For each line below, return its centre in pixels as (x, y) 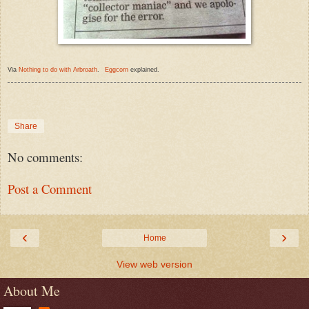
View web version (154, 264)
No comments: (45, 157)
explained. (144, 69)
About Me (32, 290)
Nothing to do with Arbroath (58, 69)
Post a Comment (50, 189)
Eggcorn (117, 69)
